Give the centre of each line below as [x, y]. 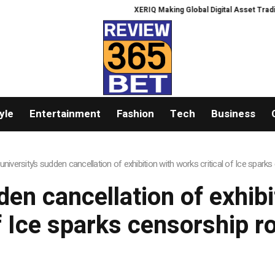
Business [233, 114]
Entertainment [65, 114]
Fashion [135, 114]
